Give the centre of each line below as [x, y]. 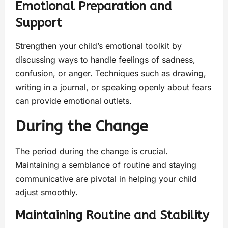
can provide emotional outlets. [74, 101]
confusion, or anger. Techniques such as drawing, [111, 73]
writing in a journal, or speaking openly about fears [113, 87]
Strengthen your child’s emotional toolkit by [98, 46]
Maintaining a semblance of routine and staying [106, 165]
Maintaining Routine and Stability [112, 215]
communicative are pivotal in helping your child [106, 178]
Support [39, 23]
